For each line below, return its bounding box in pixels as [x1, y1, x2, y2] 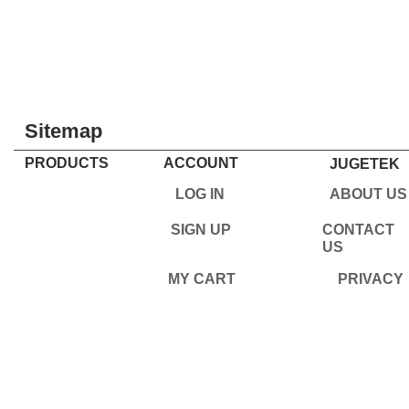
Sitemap [25, 120, 102, 142]
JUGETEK [330, 156, 400, 172]
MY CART [168, 271, 236, 287]
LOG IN [175, 186, 225, 202]
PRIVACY [338, 271, 404, 287]
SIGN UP [171, 222, 231, 237]
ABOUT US [330, 186, 407, 202]
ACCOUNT [163, 155, 238, 171]
